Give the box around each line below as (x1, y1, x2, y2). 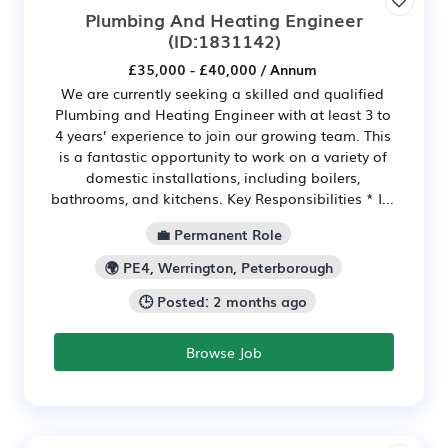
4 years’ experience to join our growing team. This (54, 124, 391, 145)
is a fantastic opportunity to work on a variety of (58, 145, 387, 166)
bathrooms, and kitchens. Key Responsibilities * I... (51, 187, 394, 208)
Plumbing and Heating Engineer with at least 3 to (54, 103, 391, 124)
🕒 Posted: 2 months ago (138, 291, 307, 312)
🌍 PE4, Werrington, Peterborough (104, 257, 333, 278)
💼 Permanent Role (155, 223, 282, 244)
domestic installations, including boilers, (85, 166, 360, 187)
